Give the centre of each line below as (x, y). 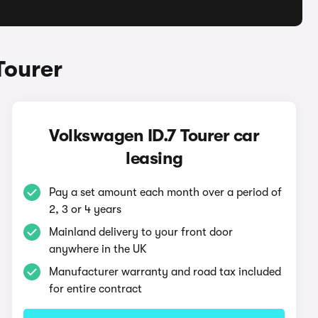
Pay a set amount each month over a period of (166, 192)
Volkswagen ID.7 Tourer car (154, 136)
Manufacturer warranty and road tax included (165, 272)
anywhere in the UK (98, 249)
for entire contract (96, 289)
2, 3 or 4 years (86, 209)
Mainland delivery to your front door (141, 232)
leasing (154, 158)
